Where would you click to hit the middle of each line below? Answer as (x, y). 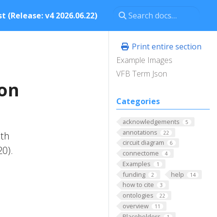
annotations (140, 132)
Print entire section (166, 46)
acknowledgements (151, 122)
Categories (138, 101)
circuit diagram (143, 143)
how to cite (138, 185)
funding (134, 174)
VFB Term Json (142, 74)
